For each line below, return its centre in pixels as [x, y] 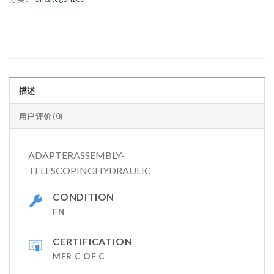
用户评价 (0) [41, 117]
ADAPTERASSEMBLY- [76, 155]
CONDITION [84, 197]
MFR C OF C [79, 257]
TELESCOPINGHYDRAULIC [90, 171]
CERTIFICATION [93, 242]
